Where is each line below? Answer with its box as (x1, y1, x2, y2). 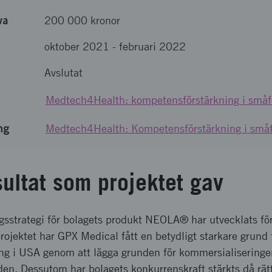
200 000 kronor (44, 14, 120, 27)
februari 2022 (119, 40, 186, 53)
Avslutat (44, 66, 83, 79)
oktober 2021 (44, 40, 109, 53)
